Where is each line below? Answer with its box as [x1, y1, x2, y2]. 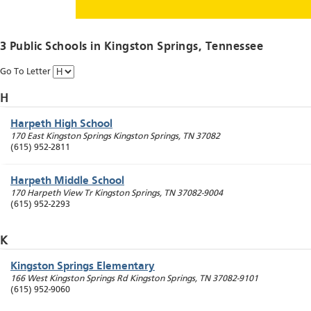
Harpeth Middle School [10, 176, 124, 187]
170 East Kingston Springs [10, 132, 111, 142]
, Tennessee [199, 41, 264, 53]
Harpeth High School [10, 119, 112, 131]
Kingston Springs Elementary [10, 261, 155, 273]
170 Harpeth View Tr [10, 189, 92, 199]
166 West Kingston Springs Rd [10, 274, 128, 284]
